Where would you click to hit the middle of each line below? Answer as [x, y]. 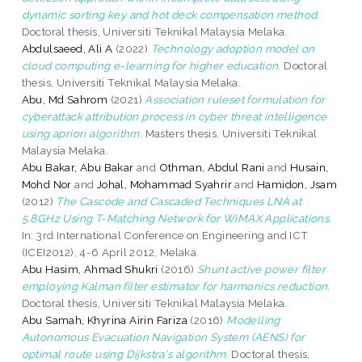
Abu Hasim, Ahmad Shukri [90, 269]
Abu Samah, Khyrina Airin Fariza [105, 320]
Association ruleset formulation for [235, 99]
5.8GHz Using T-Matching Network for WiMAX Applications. [177, 218]
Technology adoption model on [233, 48]
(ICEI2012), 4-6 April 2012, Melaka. [110, 252]
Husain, [309, 167]
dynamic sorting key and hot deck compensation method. [170, 14]
